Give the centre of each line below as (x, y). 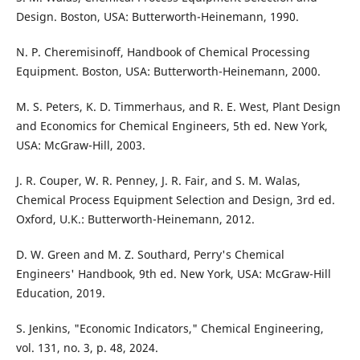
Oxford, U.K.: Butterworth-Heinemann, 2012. (135, 219)
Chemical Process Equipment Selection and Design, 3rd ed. (175, 200)
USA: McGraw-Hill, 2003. (80, 145)
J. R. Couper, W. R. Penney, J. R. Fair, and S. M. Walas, (158, 181)
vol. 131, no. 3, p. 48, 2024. (87, 348)
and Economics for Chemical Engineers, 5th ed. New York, (172, 126)
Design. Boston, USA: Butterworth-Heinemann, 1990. (157, 17)
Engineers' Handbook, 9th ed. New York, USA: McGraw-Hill (173, 274)
